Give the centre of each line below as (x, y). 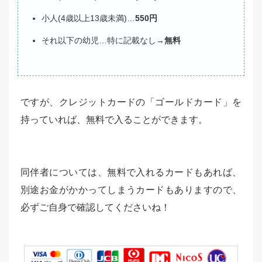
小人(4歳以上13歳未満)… (88, 18)
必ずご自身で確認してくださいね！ (95, 207)
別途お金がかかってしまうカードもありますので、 (131, 189)
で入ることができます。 (156, 119)
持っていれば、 (53, 119)
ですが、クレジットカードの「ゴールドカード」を (131, 102)
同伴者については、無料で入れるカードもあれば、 (131, 172)
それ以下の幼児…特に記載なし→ (103, 40)
